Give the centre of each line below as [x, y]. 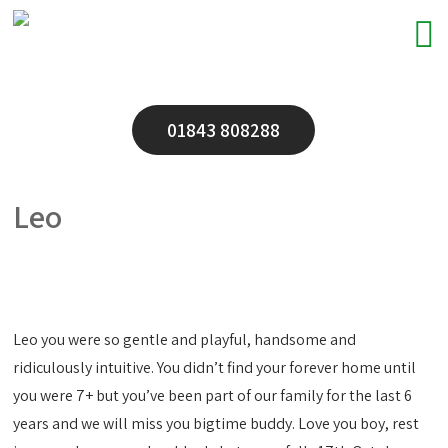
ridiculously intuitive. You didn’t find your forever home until [215, 367]
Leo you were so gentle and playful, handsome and [185, 339]
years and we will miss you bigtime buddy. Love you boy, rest [216, 423]
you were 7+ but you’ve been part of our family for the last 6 [213, 395]
